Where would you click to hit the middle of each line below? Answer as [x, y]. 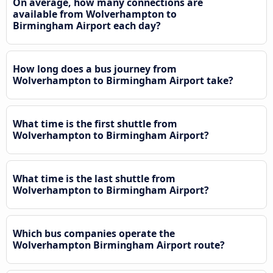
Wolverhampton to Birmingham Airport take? [123, 81]
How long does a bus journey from [95, 69]
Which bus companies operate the [94, 234]
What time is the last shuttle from [94, 179]
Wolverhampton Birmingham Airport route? [119, 245]
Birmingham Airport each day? [87, 26]
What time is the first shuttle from [95, 124]
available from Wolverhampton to [95, 14]
